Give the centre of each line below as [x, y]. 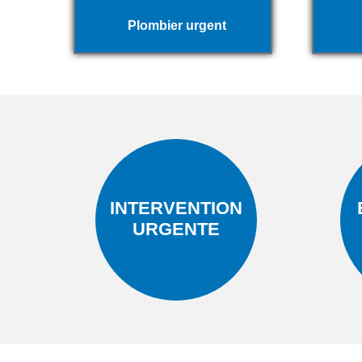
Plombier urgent [177, 25]
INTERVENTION [177, 208]
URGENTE [177, 229]
